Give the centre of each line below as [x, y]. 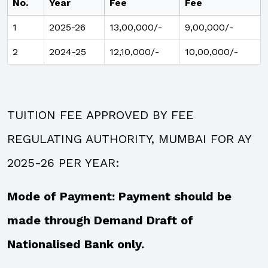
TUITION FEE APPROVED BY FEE [100, 115]
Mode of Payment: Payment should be [119, 196]
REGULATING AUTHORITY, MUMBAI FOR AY [129, 139]
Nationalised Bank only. [76, 244]
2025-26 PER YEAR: [63, 163]
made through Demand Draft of [100, 220]
